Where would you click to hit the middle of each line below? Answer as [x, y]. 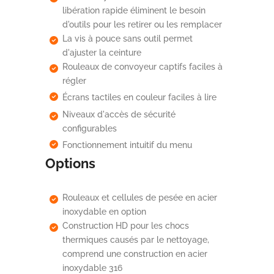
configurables [90, 128]
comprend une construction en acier [135, 254]
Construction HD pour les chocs [126, 225]
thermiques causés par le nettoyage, [136, 239]
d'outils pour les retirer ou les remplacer [142, 24]
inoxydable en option [104, 211]
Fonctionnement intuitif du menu [127, 145]
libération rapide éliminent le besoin [134, 10]
